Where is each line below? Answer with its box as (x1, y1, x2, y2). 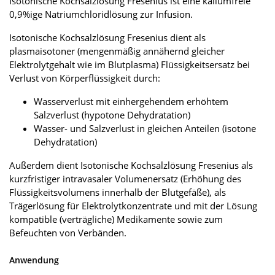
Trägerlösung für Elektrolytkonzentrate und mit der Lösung (9, 199, 257, 212)
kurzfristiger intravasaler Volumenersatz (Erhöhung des (9, 172, 241, 185)
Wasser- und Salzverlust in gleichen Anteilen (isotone (34, 122, 256, 134)
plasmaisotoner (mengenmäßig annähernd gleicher (9, 44, 225, 57)
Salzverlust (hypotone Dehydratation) (34, 108, 190, 121)
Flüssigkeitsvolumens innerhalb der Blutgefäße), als (9, 185, 226, 198)
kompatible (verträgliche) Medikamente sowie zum (9, 212, 223, 225)
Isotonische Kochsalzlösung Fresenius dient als (9, 31, 206, 44)
